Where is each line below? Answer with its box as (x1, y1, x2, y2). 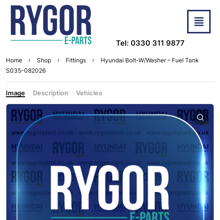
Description (33, 89, 68, 97)
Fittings (66, 56, 86, 64)
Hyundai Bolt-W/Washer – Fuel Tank (101, 56, 199, 64)
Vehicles (76, 89, 102, 97)
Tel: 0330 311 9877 (116, 38, 185, 48)
